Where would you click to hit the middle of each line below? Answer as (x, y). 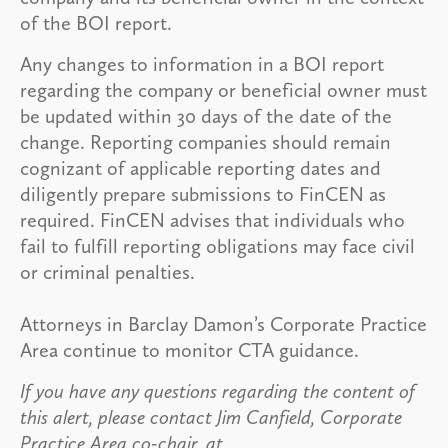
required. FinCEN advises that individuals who (212, 219)
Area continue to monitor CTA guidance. (189, 349)
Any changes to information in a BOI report (202, 63)
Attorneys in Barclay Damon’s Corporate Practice (223, 323)
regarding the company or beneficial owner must (223, 89)
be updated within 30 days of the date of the (206, 115)
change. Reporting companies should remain (205, 141)
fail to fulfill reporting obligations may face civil (217, 245)
